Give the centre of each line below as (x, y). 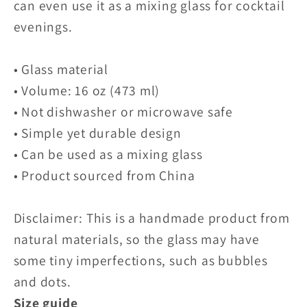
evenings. (43, 26)
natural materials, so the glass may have (136, 239)
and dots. (42, 281)
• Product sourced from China (104, 175)
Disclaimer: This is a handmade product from (152, 218)
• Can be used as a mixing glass (108, 154)
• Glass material (61, 69)
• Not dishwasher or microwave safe (123, 111)
